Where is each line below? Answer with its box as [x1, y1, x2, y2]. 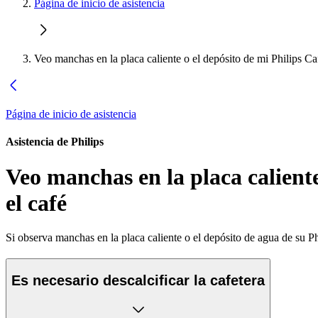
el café [6, 190, 67, 216]
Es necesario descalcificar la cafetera [11, 272, 265, 288]
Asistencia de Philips [6, 136, 104, 148]
